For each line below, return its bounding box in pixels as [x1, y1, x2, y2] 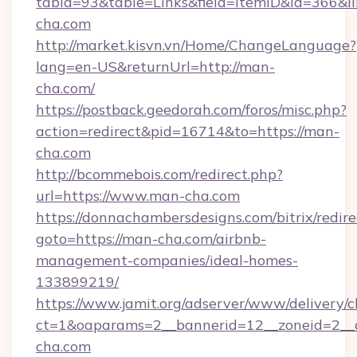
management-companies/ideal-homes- [36, 251, 298, 269]
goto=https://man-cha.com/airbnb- [36, 229, 266, 248]
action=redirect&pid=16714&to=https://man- [36, 122, 339, 140]
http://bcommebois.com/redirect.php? [36, 165, 283, 183]
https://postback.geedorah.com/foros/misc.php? [36, 100, 347, 119]
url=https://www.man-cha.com [36, 186, 240, 205]
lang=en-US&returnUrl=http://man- [36, 57, 275, 76]
